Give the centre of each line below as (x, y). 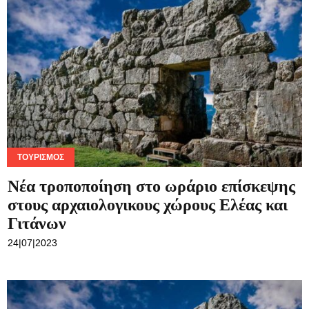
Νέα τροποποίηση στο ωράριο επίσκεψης (151, 186)
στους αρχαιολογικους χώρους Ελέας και (148, 205)
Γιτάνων (37, 223)
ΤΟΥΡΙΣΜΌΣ (41, 157)
